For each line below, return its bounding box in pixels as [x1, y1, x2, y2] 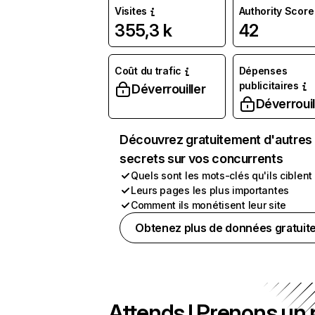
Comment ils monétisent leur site [131, 199, 287, 211]
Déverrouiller [131, 82, 206, 96]
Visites [115, 5, 148, 17]
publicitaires [238, 79, 299, 91]
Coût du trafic [115, 65, 182, 77]
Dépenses [238, 65, 288, 77]
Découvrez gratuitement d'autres [120, 132, 312, 147]
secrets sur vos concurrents [120, 151, 283, 166]
